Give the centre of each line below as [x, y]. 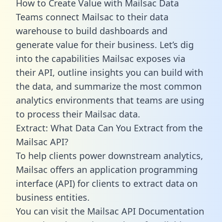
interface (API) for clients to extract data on [107, 183]
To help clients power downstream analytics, [110, 155]
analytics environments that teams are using [110, 100]
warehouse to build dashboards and [92, 30]
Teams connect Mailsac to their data [92, 17]
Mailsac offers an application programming [107, 169]
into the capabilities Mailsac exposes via [101, 58]
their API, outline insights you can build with [110, 72]
